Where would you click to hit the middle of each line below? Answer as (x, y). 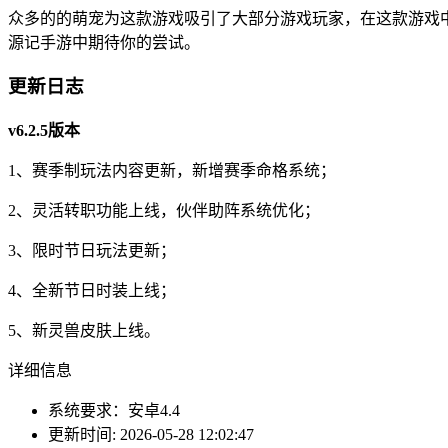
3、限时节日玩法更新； (92, 250)
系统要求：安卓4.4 (114, 410)
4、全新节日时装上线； (92, 290)
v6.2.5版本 (44, 130)
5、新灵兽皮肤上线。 (84, 330)
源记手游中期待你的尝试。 (104, 42)
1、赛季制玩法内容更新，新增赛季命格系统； (172, 170)
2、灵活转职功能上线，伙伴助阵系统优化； (164, 210)
